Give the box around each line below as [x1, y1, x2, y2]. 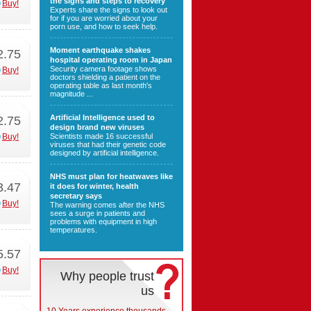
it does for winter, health [50, 182, 139, 190]
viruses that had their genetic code [50, 140, 166, 149]
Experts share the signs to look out [50, 6, 167, 14]
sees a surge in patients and [50, 209, 145, 217]
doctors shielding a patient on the [50, 73, 160, 81]
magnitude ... [50, 90, 93, 98]
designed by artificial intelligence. [50, 149, 159, 157]
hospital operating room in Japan [50, 56, 172, 64]
